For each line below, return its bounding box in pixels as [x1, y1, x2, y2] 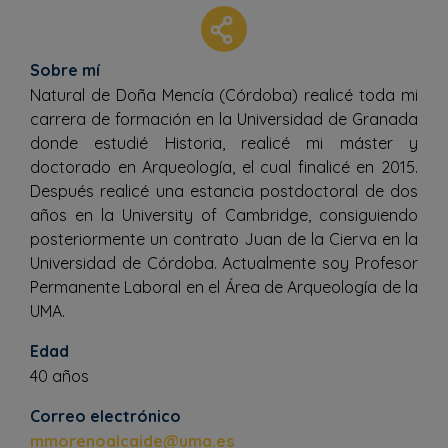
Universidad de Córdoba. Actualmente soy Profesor [30, 252, 418, 273]
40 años [30, 365, 89, 386]
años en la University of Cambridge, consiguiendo [30, 204, 418, 225]
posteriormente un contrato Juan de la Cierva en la [30, 228, 418, 249]
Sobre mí [30, 59, 100, 80]
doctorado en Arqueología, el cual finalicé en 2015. [30, 156, 418, 177]
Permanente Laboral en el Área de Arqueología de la [30, 276, 418, 297]
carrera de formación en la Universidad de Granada [30, 108, 418, 129]
